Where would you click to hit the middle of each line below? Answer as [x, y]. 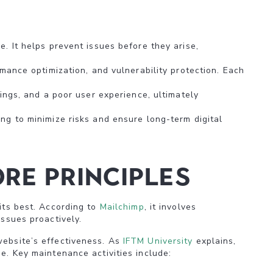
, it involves [170, 207]
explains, [214, 241]
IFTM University [158, 241]
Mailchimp [122, 207]
